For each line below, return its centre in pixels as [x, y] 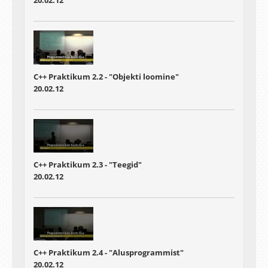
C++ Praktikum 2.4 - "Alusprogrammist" [109, 253]
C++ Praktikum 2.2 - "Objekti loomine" [106, 76]
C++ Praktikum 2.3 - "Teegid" [88, 165]
